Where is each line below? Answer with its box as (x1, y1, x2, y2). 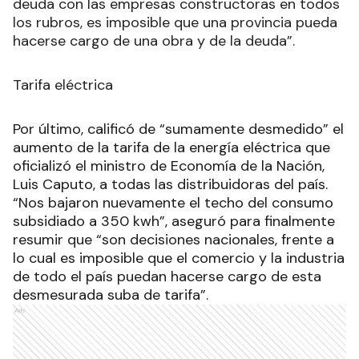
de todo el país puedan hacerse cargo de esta (13, 266, 321, 286)
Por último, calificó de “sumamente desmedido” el (13, 119, 344, 139)
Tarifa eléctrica (13, 75, 113, 95)
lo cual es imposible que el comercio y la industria (13, 248, 345, 268)
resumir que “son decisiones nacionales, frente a (13, 229, 334, 249)
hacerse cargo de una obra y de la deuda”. (13, 30, 295, 50)
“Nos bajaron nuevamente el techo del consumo (13, 192, 333, 212)
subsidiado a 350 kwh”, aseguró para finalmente (13, 211, 335, 231)
